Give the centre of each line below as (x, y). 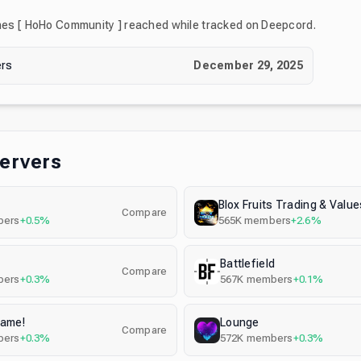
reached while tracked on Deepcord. (219, 25)
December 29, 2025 (248, 65)
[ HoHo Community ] (70, 25)
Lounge (240, 322)
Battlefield (248, 263)
